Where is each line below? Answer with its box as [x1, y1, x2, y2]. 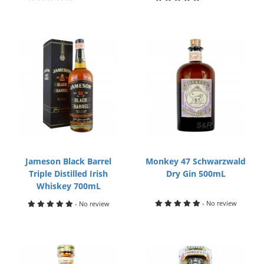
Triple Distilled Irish [29, 168, 108, 179]
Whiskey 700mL [36, 180, 101, 192]
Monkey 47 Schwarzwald [146, 156, 246, 167]
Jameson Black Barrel [25, 156, 112, 167]
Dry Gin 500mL [166, 168, 226, 179]
